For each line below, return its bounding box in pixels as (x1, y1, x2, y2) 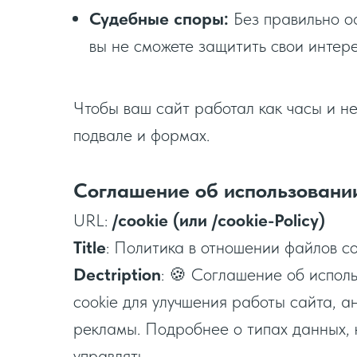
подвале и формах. (73, 124, 210, 145)
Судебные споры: (89, 8, 229, 29)
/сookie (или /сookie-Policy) (112, 210, 325, 230)
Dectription (73, 264, 161, 284)
